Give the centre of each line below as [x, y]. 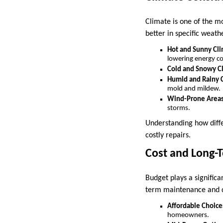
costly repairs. [168, 136]
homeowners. [188, 216]
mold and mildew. [194, 89]
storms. [179, 108]
